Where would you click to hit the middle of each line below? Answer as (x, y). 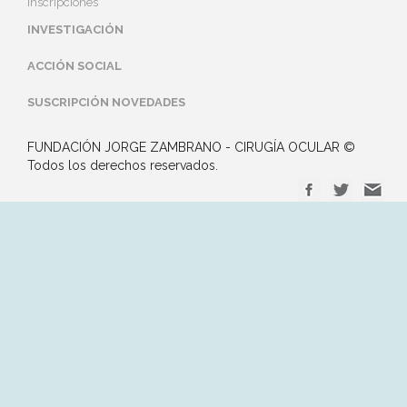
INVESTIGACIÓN (75, 29)
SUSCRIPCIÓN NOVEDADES (106, 102)
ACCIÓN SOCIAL (74, 65)
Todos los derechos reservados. (123, 165)
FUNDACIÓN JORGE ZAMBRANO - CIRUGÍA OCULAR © (191, 147)
